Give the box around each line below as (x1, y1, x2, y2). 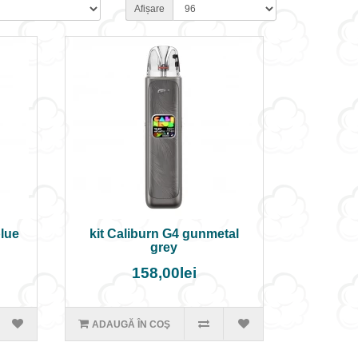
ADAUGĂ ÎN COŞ (92, 319, 171, 330)
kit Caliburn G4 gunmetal (89, 227, 239, 241)
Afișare (133, 3, 165, 14)
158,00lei (131, 265, 197, 281)
